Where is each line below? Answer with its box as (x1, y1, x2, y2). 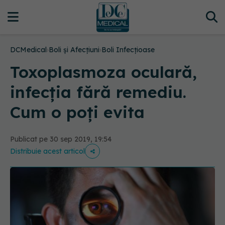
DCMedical (10, 45, 47, 54)
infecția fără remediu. (10, 82, 186, 102)
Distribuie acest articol (10, 147, 85, 156)
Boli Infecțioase (101, 45, 155, 54)
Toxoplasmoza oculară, (10, 62, 197, 82)
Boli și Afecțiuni (49, 45, 99, 54)
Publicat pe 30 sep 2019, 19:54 (10, 135, 111, 144)
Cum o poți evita (10, 102, 145, 122)
